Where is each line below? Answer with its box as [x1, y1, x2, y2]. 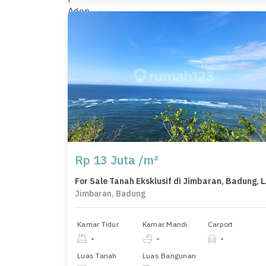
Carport [207, 220, 233, 229]
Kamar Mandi [142, 220, 188, 229]
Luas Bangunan [142, 251, 197, 260]
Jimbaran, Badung [75, 188, 146, 199]
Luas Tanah [77, 251, 117, 260]
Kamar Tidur [77, 220, 119, 229]
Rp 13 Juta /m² [75, 151, 159, 168]
